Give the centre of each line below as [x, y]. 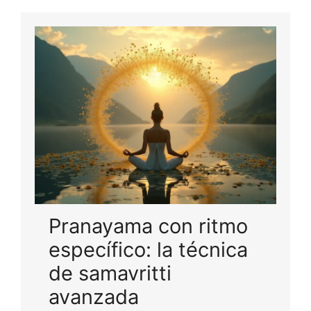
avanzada [94, 296]
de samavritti [110, 273]
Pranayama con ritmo [148, 226]
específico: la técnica [148, 249]
